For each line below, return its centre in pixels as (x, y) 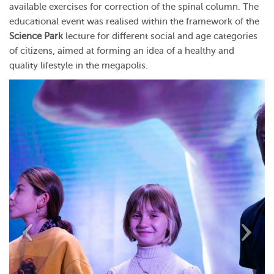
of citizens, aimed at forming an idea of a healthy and (122, 51)
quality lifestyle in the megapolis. (79, 65)
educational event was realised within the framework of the (134, 21)
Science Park (36, 36)
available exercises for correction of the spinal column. (126, 7)
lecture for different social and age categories (160, 36)
